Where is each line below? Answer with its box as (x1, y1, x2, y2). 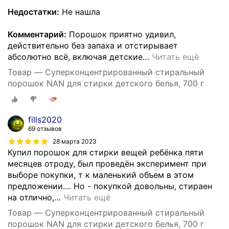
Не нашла (59, 6, 100, 17)
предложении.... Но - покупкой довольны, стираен (8, 181, 212, 192)
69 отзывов (28, 125, 62, 133)
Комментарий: (8, 29, 66, 39)
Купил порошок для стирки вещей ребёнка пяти (8, 147, 203, 158)
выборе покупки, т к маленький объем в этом (8, 170, 194, 180)
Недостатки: (8, 6, 59, 17)
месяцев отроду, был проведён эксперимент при (8, 158, 207, 169)
